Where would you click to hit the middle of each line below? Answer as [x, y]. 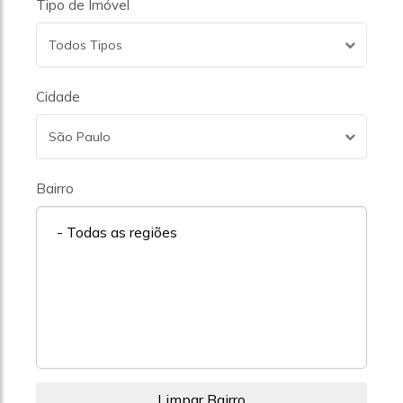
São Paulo [80, 137]
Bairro [55, 188]
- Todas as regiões [112, 232]
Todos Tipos [85, 45]
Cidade [58, 97]
